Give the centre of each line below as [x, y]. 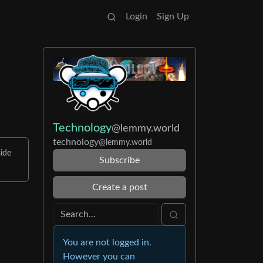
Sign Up [173, 16]
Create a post [119, 188]
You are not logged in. [107, 243]
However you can [99, 257]
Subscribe [119, 161]
